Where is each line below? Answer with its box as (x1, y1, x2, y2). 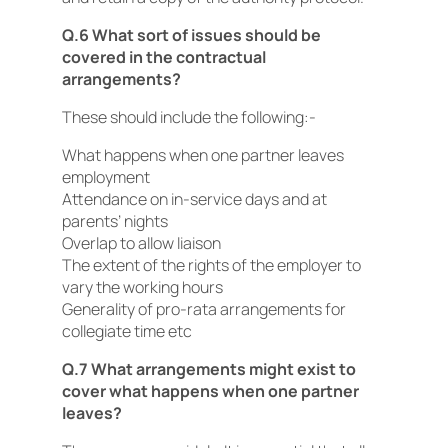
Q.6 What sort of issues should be (62, 24, 321, 46)
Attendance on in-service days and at (62, 188, 327, 210)
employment (62, 166, 150, 188)
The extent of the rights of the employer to (62, 254, 361, 276)
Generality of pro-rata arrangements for (62, 298, 346, 320)
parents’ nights (62, 210, 168, 232)
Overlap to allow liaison (62, 232, 221, 254)
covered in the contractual (62, 46, 266, 68)
